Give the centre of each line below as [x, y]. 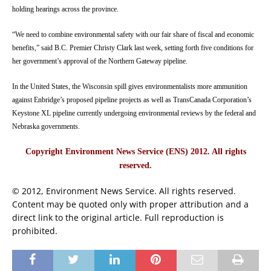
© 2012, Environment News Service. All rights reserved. [124, 191]
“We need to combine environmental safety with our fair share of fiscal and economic [133, 34]
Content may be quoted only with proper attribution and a [130, 204]
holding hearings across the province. [65, 9]
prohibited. [35, 230]
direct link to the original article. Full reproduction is [118, 217]
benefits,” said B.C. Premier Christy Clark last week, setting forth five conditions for [133, 47]
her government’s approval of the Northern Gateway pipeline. [100, 61]
